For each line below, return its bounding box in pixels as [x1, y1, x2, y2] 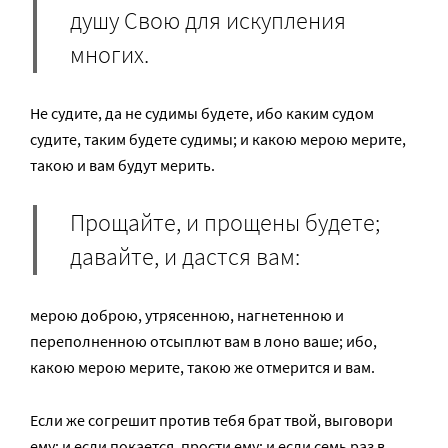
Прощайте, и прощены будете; [70, 207, 380, 239]
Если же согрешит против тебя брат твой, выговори [30, 410, 393, 431]
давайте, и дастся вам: [70, 241, 300, 273]
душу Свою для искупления [70, 5, 346, 37]
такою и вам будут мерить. [30, 155, 215, 176]
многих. [70, 39, 149, 71]
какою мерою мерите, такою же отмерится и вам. [30, 357, 375, 378]
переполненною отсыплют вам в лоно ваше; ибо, [30, 331, 377, 352]
